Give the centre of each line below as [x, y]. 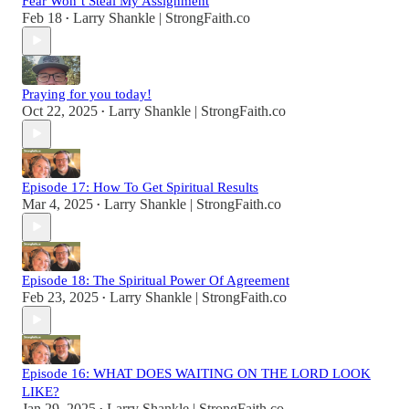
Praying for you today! [87, 94]
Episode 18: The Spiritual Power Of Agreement [156, 280]
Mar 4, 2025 [58, 204]
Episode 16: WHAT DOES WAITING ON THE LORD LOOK [196, 373]
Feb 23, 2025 [60, 297]
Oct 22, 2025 [60, 110]
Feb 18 [42, 17]
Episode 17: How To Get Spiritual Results [140, 187]
